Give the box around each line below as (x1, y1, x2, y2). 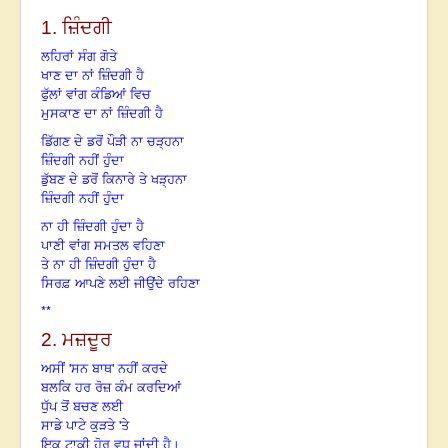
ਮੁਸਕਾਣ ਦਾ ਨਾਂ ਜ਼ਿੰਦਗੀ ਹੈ (41, 106, 163, 122)
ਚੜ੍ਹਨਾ (147, 134, 184, 150)
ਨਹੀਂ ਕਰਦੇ (118, 361, 168, 377)
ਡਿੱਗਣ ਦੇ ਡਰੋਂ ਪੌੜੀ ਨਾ (41, 134, 147, 150)
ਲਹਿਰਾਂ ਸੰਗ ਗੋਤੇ (41, 49, 117, 65)
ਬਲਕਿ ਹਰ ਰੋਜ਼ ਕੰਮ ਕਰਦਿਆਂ (41, 380, 181, 396)
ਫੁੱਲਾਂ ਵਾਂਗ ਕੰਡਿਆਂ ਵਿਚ (41, 87, 151, 103)
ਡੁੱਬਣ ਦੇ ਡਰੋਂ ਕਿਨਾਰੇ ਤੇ (41, 172, 151, 188)
